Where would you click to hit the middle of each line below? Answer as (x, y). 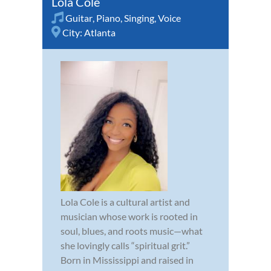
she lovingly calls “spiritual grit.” (125, 246)
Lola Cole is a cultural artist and (125, 202)
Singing (139, 18)
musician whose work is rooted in (129, 217)
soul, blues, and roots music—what (132, 231)
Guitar (79, 18)
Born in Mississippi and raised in (127, 260)
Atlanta (100, 33)
